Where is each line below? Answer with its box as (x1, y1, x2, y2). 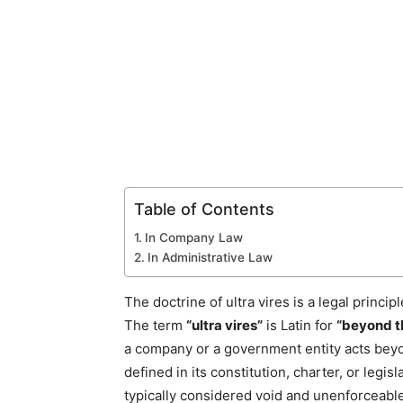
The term (124, 317, 186, 334)
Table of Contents (134, 199, 274, 219)
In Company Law (144, 230, 243, 245)
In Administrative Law (147, 250, 273, 264)
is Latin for (263, 317, 336, 334)
